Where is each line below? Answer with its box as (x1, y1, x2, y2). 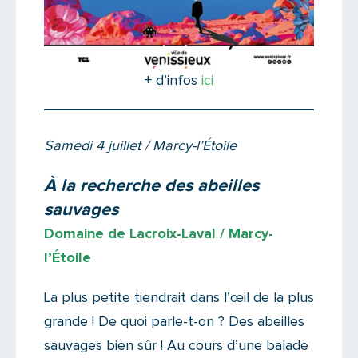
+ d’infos (145, 73, 201, 88)
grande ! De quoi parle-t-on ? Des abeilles (44, 314, 304, 329)
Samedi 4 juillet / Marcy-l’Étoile (44, 138, 237, 153)
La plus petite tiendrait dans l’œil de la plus (44, 290, 314, 305)
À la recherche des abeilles (44, 177, 259, 195)
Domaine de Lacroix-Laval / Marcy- (44, 226, 273, 241)
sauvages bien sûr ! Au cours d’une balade (44, 338, 308, 353)
